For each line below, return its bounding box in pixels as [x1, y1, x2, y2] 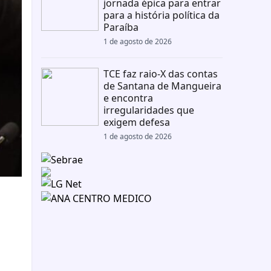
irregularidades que [103, 103, 194, 117]
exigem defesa [103, 116, 170, 129]
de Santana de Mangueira [103, 79, 221, 93]
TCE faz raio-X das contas [103, 67, 218, 80]
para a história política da [103, 8, 220, 22]
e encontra [103, 91, 153, 105]
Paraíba [103, 21, 139, 34]
